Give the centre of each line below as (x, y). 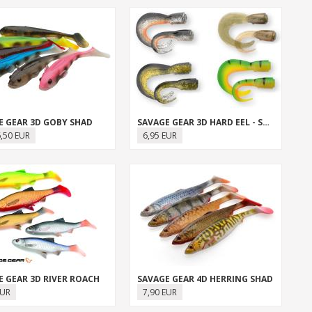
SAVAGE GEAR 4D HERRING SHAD (205, 279)
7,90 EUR (159, 292)
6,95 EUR (159, 135)
